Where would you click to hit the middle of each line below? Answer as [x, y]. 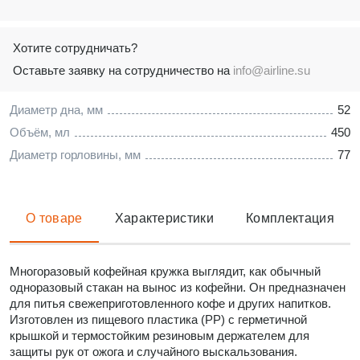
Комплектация [290, 218]
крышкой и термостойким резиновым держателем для [160, 335]
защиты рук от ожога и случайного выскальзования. [153, 351]
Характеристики [164, 218]
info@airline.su [272, 70]
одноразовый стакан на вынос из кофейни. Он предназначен [178, 287]
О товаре [54, 218]
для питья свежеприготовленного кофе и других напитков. [170, 303]
